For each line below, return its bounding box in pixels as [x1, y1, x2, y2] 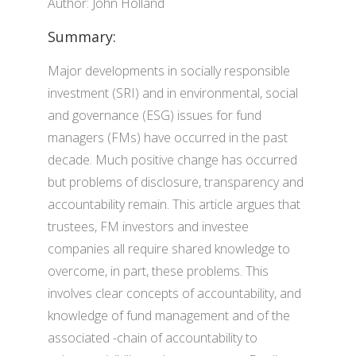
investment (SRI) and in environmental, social [48, 84, 298, 102]
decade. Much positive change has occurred [48, 151, 297, 168]
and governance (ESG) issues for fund [48, 106, 261, 124]
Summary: [48, 27, 116, 46]
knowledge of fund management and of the [48, 307, 290, 324]
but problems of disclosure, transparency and [48, 173, 304, 191]
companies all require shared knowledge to [48, 240, 290, 257]
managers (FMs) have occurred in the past [48, 129, 288, 146]
